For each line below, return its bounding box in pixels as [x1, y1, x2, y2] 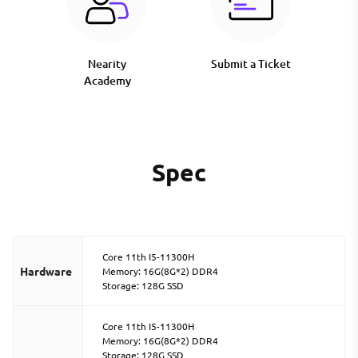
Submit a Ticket [210, 56, 291, 72]
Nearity [88, 56, 127, 72]
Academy [83, 73, 131, 89]
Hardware [20, 264, 72, 279]
